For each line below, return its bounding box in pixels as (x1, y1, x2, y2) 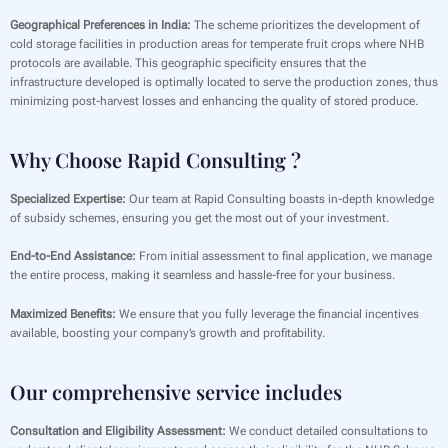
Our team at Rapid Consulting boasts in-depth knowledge (126, 192, 434, 207)
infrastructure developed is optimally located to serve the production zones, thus (10, 75, 438, 90)
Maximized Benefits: (10, 306, 116, 321)
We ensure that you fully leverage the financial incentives (116, 306, 419, 321)
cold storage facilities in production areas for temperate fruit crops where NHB (10, 37, 424, 52)
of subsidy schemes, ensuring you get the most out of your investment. (10, 211, 389, 226)
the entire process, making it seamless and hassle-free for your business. (10, 268, 395, 283)
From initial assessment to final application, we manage (136, 249, 432, 264)
